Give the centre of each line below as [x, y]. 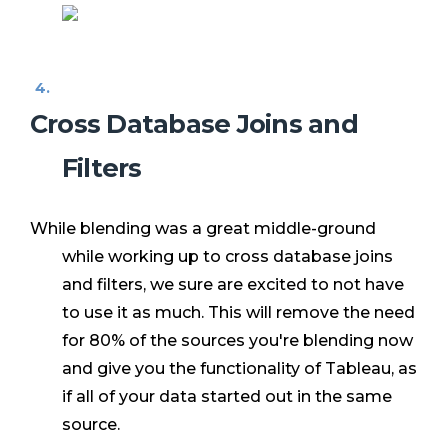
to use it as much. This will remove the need [238, 312]
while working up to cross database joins [227, 256]
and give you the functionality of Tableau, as [239, 368]
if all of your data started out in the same [227, 396]
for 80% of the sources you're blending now [237, 340]
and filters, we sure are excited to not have [233, 284]
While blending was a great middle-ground [203, 228]
